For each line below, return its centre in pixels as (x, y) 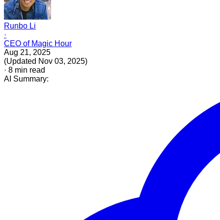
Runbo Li (20, 26)
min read (29, 70)
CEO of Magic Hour (38, 43)
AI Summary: (26, 79)
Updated (21, 61)
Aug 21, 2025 (27, 52)
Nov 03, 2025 (62, 61)
